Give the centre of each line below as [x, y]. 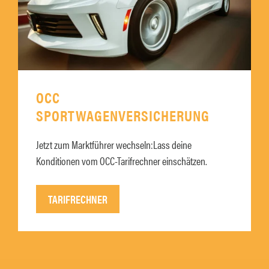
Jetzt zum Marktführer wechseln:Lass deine [114, 145]
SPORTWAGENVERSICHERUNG [123, 115]
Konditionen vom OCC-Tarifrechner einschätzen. [122, 161]
